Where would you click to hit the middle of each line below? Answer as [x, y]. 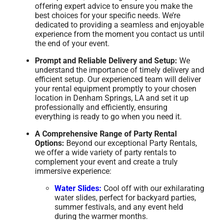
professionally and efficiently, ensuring [101, 108]
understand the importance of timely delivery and [120, 70]
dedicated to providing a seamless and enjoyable [120, 25]
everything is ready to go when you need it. [109, 117]
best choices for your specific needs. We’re [108, 16]
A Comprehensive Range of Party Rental [106, 134]
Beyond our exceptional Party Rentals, [131, 143]
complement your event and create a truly [107, 162]
